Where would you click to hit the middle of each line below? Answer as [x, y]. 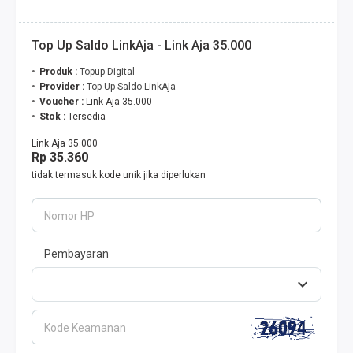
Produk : [58, 72]
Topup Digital [107, 72]
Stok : [52, 117]
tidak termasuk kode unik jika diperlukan [119, 175]
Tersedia [87, 117]
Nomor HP [69, 216]
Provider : [63, 87]
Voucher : [63, 102]
